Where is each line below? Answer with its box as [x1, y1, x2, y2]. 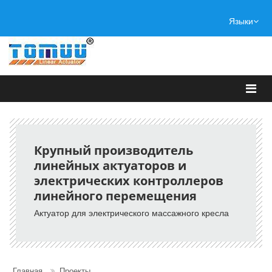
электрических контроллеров [34, 172, 223, 189]
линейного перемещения [34, 188, 197, 204]
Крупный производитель [34, 142, 193, 158]
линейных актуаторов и [34, 157, 186, 174]
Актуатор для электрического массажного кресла [34, 208, 229, 218]
